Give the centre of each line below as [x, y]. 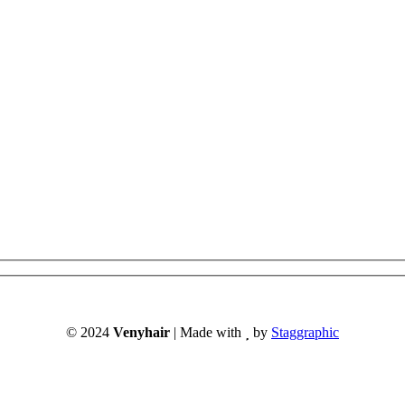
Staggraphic [305, 333]
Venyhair [141, 333]
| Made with [207, 333]
